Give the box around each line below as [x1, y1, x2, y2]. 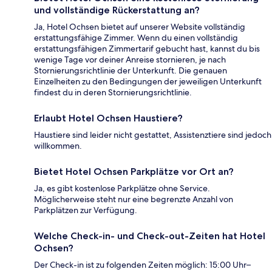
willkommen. [34, 140, 82, 152]
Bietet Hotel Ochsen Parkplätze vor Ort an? [34, 166, 234, 178]
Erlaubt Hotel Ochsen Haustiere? [34, 112, 183, 124]
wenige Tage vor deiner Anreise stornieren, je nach [34, 54, 226, 66]
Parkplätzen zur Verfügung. [34, 205, 137, 216]
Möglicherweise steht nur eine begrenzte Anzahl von [34, 194, 233, 205]
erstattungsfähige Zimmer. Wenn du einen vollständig [34, 32, 238, 44]
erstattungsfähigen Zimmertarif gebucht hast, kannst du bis [34, 43, 260, 55]
